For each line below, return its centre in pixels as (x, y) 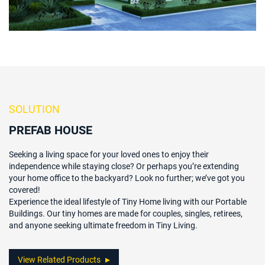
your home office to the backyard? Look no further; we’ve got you (127, 177)
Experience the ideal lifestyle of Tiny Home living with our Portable (128, 201)
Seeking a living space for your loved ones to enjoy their (109, 154)
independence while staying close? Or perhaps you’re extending (124, 166)
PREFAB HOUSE (51, 129)
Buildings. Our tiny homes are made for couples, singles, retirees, (126, 213)
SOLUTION (34, 109)
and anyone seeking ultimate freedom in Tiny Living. (103, 225)
